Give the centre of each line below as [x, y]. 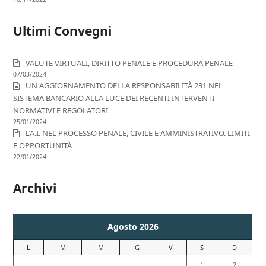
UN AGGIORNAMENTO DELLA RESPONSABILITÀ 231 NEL [124, 86]
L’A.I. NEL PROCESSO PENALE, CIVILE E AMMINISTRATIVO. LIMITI [138, 133]
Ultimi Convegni [63, 31]
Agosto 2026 [133, 227]
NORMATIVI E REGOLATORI [61, 111]
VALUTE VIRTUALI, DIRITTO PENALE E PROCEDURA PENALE [129, 63]
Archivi [35, 189]
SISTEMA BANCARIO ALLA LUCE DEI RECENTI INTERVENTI [114, 98]
